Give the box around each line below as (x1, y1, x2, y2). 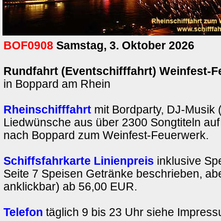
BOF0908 (3, 39, 53, 52)
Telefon (3, 206, 43, 219)
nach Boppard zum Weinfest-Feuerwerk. (3, 129, 209, 142)
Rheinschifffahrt (3, 104, 94, 116)
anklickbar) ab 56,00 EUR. (3, 181, 137, 193)
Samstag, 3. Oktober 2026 (56, 39, 194, 52)
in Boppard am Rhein (3, 78, 110, 90)
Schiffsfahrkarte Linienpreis (3, 155, 154, 167)
